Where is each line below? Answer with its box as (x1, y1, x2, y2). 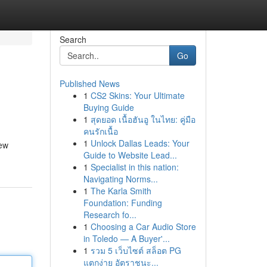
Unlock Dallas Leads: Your (90, 137, 190, 149)
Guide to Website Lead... (83, 149, 177, 161)
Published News (59, 77, 120, 89)
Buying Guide (83, 101, 134, 113)
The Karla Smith (90, 185, 151, 197)
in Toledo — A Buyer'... (83, 232, 170, 244)
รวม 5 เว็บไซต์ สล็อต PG (90, 244, 181, 256)
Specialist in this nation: (90, 161, 179, 173)
